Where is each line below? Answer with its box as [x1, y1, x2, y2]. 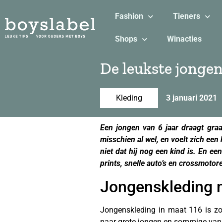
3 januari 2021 [166, 93, 217, 103]
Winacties [166, 34, 202, 44]
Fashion [114, 11, 143, 21]
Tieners [172, 11, 200, 21]
